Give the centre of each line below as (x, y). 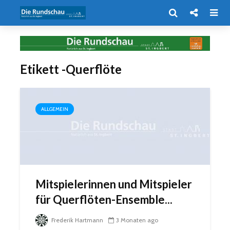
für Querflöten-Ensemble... (104, 199)
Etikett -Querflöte (71, 69)
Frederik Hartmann (76, 220)
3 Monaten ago (137, 220)
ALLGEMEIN (55, 109)
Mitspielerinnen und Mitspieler (114, 184)
